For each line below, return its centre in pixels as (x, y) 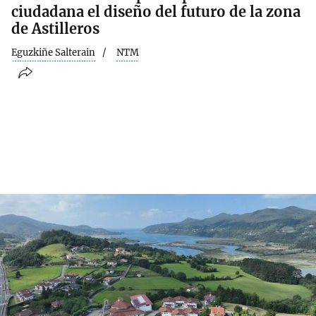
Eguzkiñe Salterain (53, 52)
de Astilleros (55, 28)
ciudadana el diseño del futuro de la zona (156, 11)
